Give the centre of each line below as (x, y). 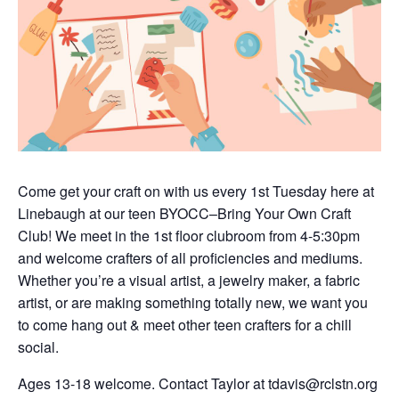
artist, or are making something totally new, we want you (193, 302)
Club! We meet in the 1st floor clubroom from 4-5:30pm (189, 235)
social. (38, 346)
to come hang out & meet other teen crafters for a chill (185, 324)
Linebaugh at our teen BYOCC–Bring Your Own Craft (184, 213)
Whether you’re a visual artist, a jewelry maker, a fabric (189, 280)
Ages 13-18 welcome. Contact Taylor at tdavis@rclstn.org (198, 383)
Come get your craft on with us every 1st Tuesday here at (196, 191)
